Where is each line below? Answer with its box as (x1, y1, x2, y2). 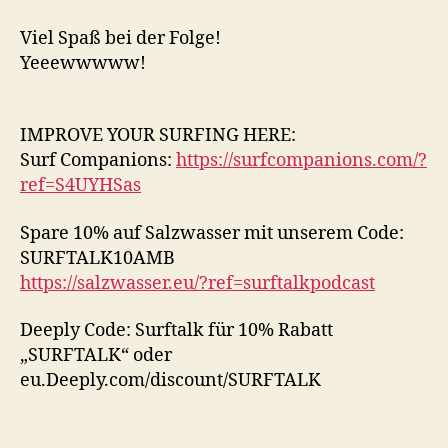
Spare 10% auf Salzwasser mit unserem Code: (20, 221, 404, 245)
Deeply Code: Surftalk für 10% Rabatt (20, 319, 333, 342)
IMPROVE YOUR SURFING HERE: (20, 124, 296, 147)
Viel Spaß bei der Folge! (20, 26, 221, 50)
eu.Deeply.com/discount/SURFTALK (20, 369, 321, 392)
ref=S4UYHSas (20, 174, 141, 197)
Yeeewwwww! (20, 51, 146, 75)
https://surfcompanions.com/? (176, 149, 427, 172)
